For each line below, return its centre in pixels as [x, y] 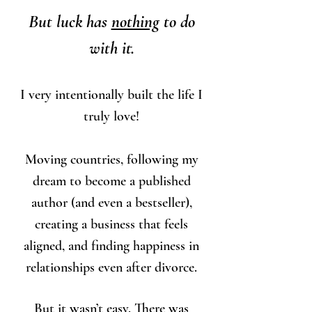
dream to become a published [111, 181]
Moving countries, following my [111, 159]
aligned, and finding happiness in [111, 246]
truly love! [111, 116]
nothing [135, 22]
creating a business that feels [111, 224]
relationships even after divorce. [111, 267]
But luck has [70, 22]
